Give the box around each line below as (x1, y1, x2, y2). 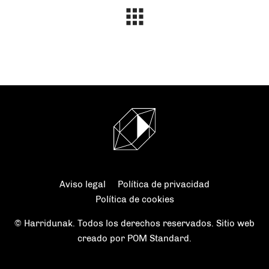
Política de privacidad (118, 178, 210, 190)
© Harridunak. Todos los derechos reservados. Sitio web (14, 217, 255, 229)
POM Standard (127, 232, 189, 244)
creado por (77, 232, 127, 244)
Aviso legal (59, 178, 106, 190)
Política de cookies (95, 193, 174, 205)
